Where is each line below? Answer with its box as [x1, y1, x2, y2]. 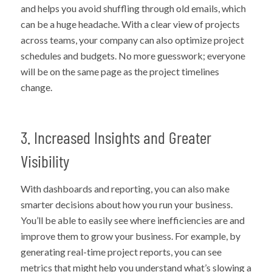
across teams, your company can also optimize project [20, 33, 244, 46]
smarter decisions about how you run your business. [20, 199, 233, 211]
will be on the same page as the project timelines [20, 65, 219, 77]
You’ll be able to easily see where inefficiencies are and [20, 214, 245, 226]
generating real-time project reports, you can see [20, 246, 222, 258]
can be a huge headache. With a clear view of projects [20, 18, 240, 30]
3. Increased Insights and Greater [20, 126, 211, 148]
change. [20, 81, 52, 93]
